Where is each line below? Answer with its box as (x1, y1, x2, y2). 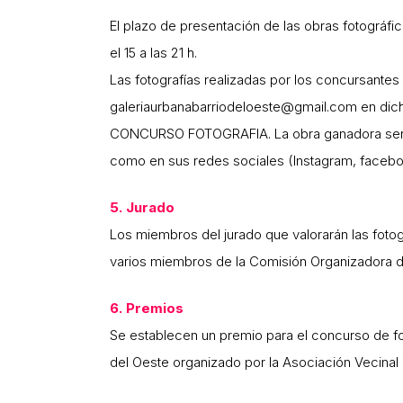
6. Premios (110, 300, 184, 318)
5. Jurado (110, 199, 175, 217)
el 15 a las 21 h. (110, 44, 197, 62)
